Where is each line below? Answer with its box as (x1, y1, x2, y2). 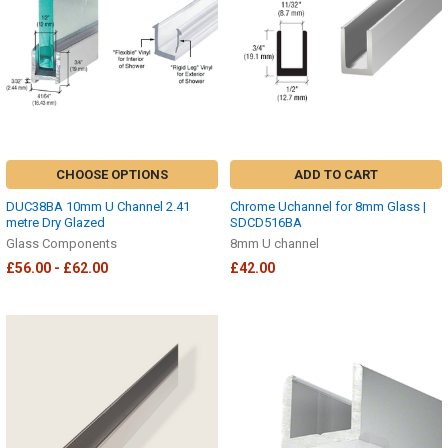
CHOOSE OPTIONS (56, 166, 168, 182)
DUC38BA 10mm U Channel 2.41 (6, 198, 190, 214)
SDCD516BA (230, 214, 302, 230)
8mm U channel (230, 235, 319, 251)
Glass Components (6, 235, 117, 251)
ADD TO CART (294, 166, 378, 182)
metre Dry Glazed (6, 214, 105, 230)
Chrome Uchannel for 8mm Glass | (230, 198, 426, 214)
